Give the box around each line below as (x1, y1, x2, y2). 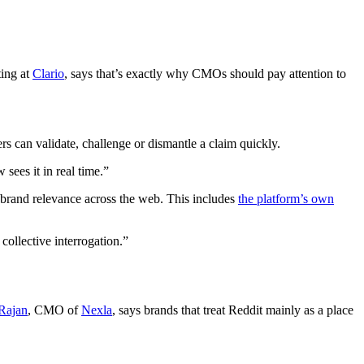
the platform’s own (238, 191, 334, 206)
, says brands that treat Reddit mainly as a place (112, 302, 353, 317)
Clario (32, 66, 64, 80)
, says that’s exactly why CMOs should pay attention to (64, 66, 346, 80)
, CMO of (28, 302, 81, 317)
